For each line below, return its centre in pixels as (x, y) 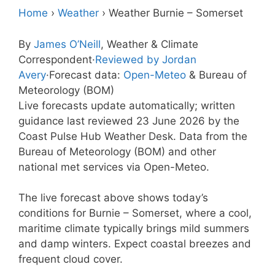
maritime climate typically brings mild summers (134, 228)
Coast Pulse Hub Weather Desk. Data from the (133, 136)
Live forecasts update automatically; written (127, 105)
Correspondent (55, 59)
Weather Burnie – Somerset (176, 13)
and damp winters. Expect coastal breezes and (135, 244)
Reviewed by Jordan (146, 59)
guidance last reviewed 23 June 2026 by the (129, 121)
